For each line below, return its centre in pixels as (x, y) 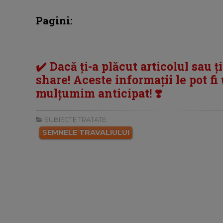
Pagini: (54, 21)
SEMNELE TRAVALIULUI (86, 132)
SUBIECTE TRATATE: (75, 119)
